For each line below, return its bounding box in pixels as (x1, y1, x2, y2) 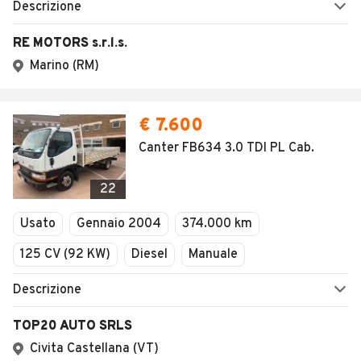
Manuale (189, 247, 238, 263)
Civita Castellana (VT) (30, 341, 159, 357)
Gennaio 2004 (77, 216, 161, 232)
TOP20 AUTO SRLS (13, 318, 132, 334)
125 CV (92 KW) (20, 247, 110, 263)
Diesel (131, 247, 168, 263)
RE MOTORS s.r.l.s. (13, 35, 127, 52)
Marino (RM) (30, 58, 99, 74)
